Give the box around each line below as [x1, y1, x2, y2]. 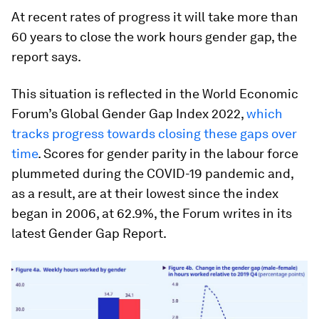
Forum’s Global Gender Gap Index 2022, [11, 105, 246, 121]
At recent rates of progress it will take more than [11, 9, 298, 24]
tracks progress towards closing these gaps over [11, 125, 297, 141]
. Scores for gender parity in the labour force [38, 145, 298, 161]
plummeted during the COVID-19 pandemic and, [11, 165, 293, 181]
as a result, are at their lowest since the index [11, 185, 278, 201]
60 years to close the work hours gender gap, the [11, 28, 297, 44]
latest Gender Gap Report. [11, 225, 167, 241]
